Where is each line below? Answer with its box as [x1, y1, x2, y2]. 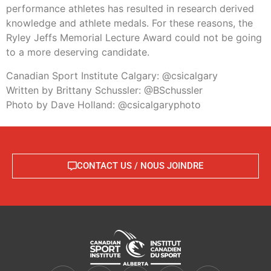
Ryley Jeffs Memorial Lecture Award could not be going [6, 31, 262, 44]
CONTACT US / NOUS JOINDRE [77, 160, 203, 172]
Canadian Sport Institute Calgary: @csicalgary [6, 69, 218, 82]
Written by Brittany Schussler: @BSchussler [6, 83, 203, 96]
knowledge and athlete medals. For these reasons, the [6, 17, 253, 30]
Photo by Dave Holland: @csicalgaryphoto [6, 98, 201, 111]
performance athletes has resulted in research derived [6, 2, 254, 15]
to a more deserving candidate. [6, 46, 149, 59]
